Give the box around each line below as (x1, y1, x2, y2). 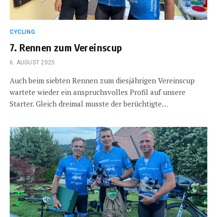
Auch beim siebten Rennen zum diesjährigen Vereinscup (10, 75, 195, 85)
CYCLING (10, 28, 35, 35)
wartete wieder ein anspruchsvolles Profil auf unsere (10, 87, 186, 97)
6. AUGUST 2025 (10, 59, 55, 66)
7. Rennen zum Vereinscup (10, 41, 123, 53)
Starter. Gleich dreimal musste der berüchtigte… (10, 98, 168, 108)
